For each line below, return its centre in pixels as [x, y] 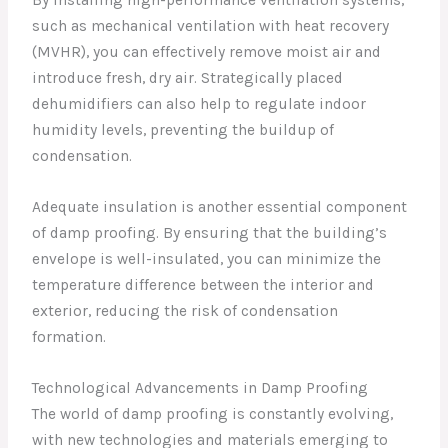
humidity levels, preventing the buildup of [183, 130]
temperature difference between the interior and [203, 285]
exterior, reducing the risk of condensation [185, 311]
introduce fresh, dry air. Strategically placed [188, 78]
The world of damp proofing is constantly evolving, [213, 413]
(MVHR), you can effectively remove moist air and [207, 52]
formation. [69, 337]
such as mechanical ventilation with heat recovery [211, 26]
